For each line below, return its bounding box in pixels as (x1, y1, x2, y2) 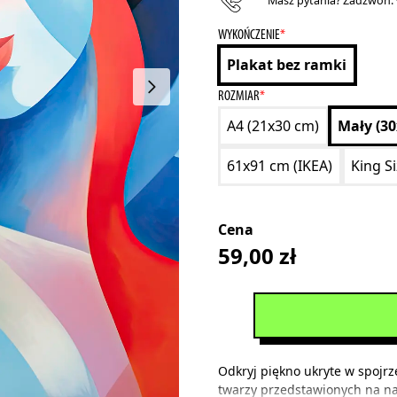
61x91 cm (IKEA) (227, 156, 333, 176)
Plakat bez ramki (227, 55, 347, 75)
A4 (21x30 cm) (227, 116, 320, 136)
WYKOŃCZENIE (217, 25, 280, 43)
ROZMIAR (217, 86, 260, 104)
